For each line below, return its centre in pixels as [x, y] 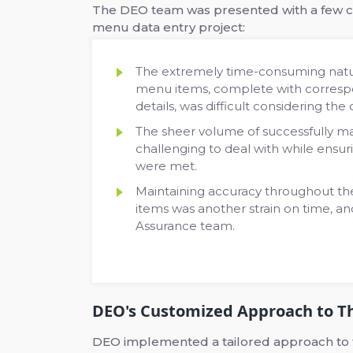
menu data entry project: [169, 28]
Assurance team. [185, 226]
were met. [166, 166]
